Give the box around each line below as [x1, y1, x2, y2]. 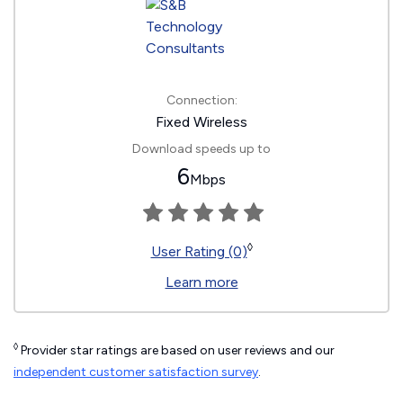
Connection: [166, 93, 237, 108]
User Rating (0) [150, 243, 247, 260]
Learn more [165, 273, 238, 291]
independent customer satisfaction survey [13, 364, 258, 380]
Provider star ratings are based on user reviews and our [18, 343, 335, 358]
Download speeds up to [132, 141, 271, 157]
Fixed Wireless [156, 113, 247, 130]
